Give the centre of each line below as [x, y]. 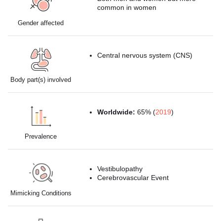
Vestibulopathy [120, 168]
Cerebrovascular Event [133, 177]
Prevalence [41, 136]
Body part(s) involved [41, 79]
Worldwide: [116, 112]
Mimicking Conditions [41, 193]
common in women [127, 7]
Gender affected [41, 23]
